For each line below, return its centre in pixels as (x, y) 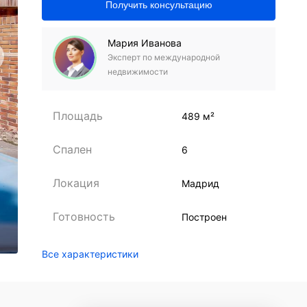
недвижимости (138, 72)
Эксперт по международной (164, 57)
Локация (76, 183)
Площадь (78, 116)
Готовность (84, 217)
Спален (73, 149)
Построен (205, 217)
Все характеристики (90, 254)
